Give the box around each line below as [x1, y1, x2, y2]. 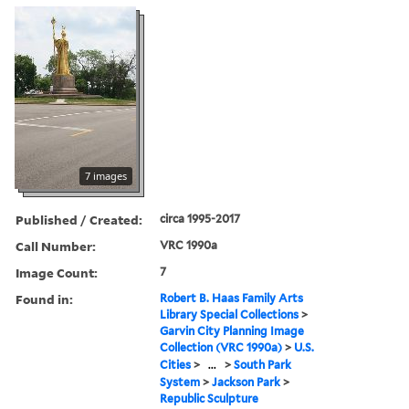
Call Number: [16, 236, 96, 255]
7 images [85, 168, 127, 183]
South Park [234, 357, 292, 372]
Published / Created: [16, 210, 142, 228]
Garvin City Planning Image [160, 323, 305, 338]
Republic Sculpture [160, 391, 259, 405]
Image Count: [16, 263, 98, 281]
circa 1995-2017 [160, 211, 241, 225]
